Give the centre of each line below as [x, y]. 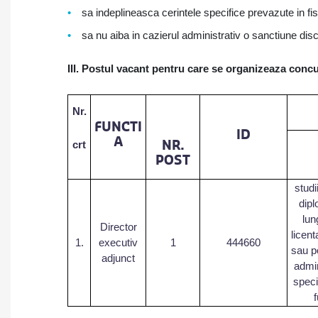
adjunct [118, 258]
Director [118, 227]
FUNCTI [118, 127]
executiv [118, 242]
